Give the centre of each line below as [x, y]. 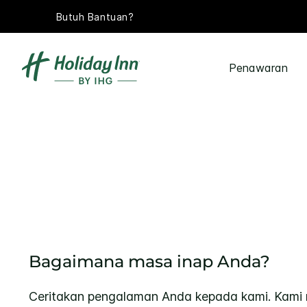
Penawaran [258, 68]
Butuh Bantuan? [95, 16]
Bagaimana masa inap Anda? [149, 262]
